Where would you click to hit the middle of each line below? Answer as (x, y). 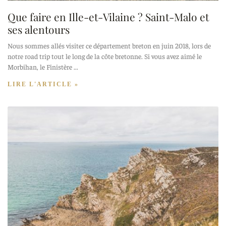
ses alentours (39, 30)
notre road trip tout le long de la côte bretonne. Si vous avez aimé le (105, 56)
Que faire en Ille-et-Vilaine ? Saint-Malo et (108, 17)
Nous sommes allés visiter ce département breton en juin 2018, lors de (109, 46)
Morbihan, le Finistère (40, 67)
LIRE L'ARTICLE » (43, 84)
